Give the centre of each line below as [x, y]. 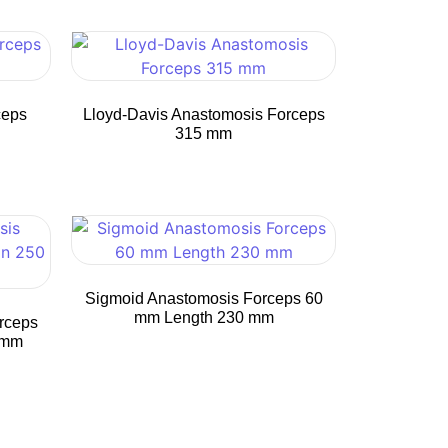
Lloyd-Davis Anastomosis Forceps [203, 114]
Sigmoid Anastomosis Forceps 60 [203, 298]
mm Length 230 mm [203, 317]
